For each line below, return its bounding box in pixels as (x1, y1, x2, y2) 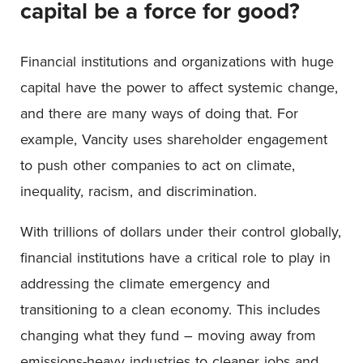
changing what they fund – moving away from (20, 324, 316, 345)
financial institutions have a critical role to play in (20, 246, 331, 267)
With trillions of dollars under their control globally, (20, 220, 341, 241)
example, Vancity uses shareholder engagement (20, 128, 327, 149)
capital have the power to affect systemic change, (20, 76, 338, 97)
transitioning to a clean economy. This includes (20, 298, 320, 319)
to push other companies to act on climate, (20, 154, 295, 175)
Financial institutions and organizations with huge (20, 50, 334, 71)
